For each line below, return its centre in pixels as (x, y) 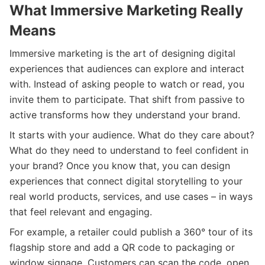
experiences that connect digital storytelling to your (126, 181)
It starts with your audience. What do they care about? (132, 135)
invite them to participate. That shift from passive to (127, 99)
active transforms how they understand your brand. (125, 114)
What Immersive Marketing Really (126, 10)
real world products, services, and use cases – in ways (131, 196)
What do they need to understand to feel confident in (129, 150)
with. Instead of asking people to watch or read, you (127, 84)
